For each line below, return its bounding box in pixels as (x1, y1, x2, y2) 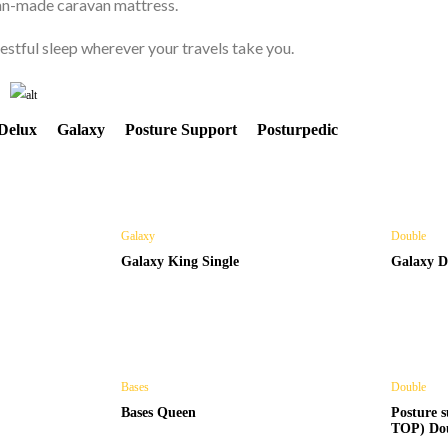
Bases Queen (121, 405, 197, 420)
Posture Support (125, 121, 237, 138)
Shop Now (72, 145, 131, 159)
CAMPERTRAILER (59, 23, 272, 49)
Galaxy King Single (121, 254, 240, 269)
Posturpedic (257, 121, 338, 138)
